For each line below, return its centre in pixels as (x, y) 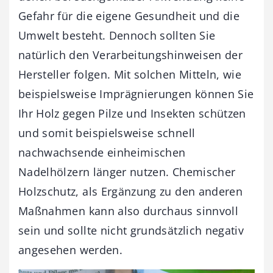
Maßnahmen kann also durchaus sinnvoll (128, 211)
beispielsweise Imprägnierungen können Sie (136, 94)
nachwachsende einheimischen (102, 153)
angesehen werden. (70, 250)
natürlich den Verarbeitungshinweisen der (131, 55)
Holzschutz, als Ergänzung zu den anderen (131, 192)
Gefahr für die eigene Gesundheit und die (129, 16)
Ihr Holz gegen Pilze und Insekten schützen (132, 114)
